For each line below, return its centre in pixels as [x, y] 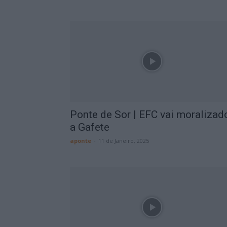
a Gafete [90, 127]
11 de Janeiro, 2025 [124, 141]
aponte [81, 141]
